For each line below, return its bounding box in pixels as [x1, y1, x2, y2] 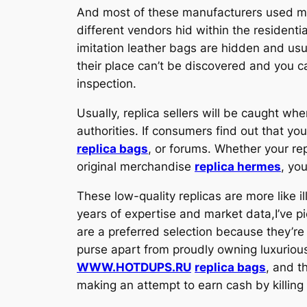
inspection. [77, 77, 136, 91]
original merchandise [77, 159, 195, 173]
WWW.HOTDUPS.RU [77, 260, 191, 274]
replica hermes [195, 159, 281, 173]
